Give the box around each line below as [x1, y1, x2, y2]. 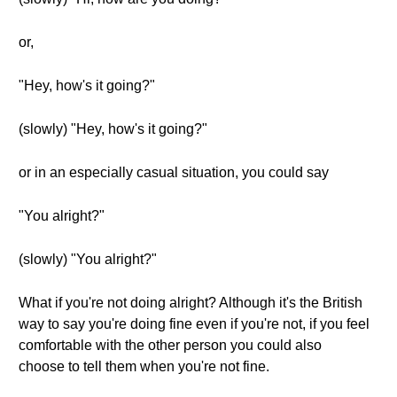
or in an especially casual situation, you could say [19, 165, 329, 180]
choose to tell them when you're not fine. [19, 359, 269, 374]
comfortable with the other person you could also [19, 338, 322, 353]
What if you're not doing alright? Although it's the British [19, 295, 362, 310]
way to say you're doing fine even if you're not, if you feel [19, 316, 370, 331]
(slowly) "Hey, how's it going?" [19, 121, 207, 136]
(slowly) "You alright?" [19, 252, 157, 267]
